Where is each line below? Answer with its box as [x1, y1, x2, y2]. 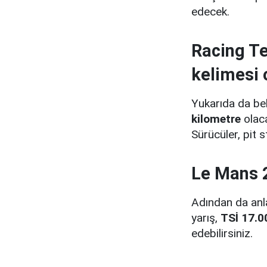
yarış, [191, 210, 221, 225]
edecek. [191, 4, 229, 18]
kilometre [191, 111, 241, 126]
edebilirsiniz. [191, 226, 253, 240]
